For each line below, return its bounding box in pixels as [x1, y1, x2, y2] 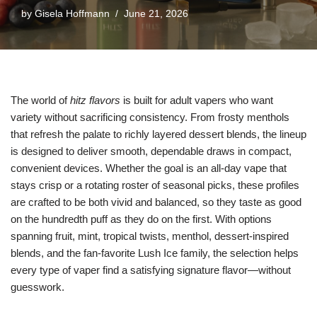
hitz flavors [70, 94, 120, 106]
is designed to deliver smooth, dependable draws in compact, [11, 145, 292, 157]
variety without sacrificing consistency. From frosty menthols [11, 111, 289, 123]
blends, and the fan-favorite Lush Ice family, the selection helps [11, 247, 299, 259]
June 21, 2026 [124, 8, 188, 19]
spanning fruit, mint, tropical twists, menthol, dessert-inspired [11, 230, 289, 242]
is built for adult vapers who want [120, 94, 273, 106]
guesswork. [11, 281, 64, 293]
